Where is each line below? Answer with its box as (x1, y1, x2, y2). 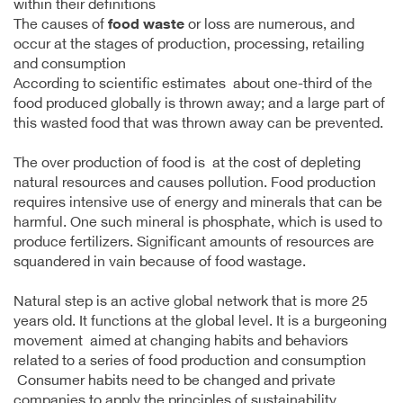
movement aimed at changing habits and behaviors (13, 333, 348, 351)
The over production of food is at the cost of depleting (13, 155, 361, 173)
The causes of (13, 16, 108, 34)
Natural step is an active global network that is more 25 (13, 293, 368, 311)
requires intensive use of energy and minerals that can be (13, 194, 386, 212)
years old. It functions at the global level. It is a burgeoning (13, 313, 387, 331)
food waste (108, 16, 184, 34)
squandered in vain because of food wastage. (13, 254, 306, 272)
